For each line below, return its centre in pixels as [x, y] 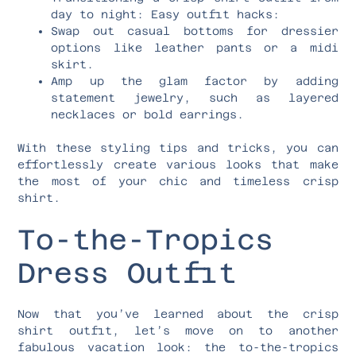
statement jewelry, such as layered [195, 97]
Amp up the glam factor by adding [195, 81]
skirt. [73, 64]
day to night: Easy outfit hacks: [166, 14]
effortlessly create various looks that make [178, 164]
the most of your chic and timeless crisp [178, 181]
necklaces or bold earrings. [148, 114]
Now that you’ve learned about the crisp [178, 313]
